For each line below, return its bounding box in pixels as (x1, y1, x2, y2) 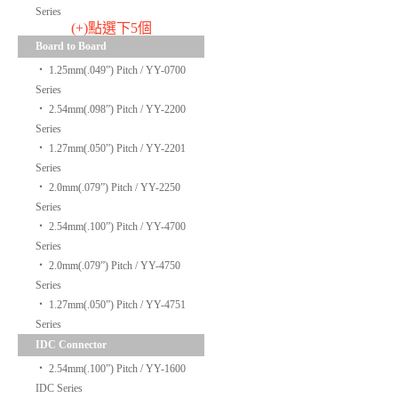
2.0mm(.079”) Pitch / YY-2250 (49, 181, 180, 194)
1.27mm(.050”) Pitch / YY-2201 (49, 142, 186, 155)
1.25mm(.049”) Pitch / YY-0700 (49, 64, 186, 76)
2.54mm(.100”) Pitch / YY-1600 (49, 362, 186, 375)
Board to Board (36, 40, 107, 52)
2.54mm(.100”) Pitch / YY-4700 (49, 220, 186, 233)
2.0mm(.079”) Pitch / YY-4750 (49, 259, 180, 272)
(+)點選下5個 (70, 20, 152, 36)
